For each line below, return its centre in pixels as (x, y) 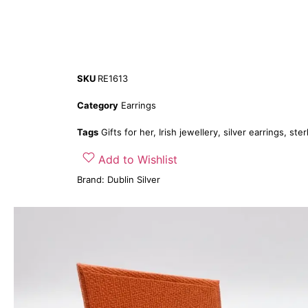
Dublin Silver (134, 179)
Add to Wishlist (138, 159)
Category (98, 105)
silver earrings (254, 132)
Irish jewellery (188, 132)
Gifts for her (127, 132)
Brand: (92, 179)
